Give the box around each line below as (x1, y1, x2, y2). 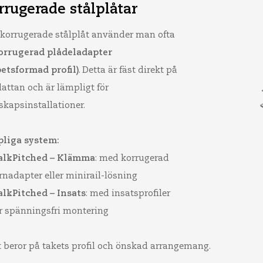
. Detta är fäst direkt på (79, 66, 177, 75)
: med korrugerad (95, 154, 169, 163)
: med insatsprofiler (86, 189, 170, 198)
